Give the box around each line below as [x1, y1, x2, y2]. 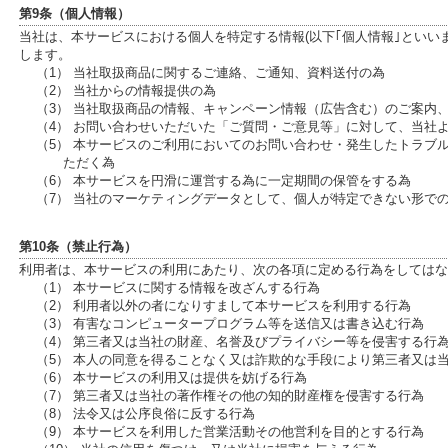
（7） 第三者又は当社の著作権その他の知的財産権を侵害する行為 [36, 388, 425, 403]
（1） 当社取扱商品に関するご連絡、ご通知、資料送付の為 [36, 65, 386, 80]
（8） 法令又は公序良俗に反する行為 [36, 406, 256, 421]
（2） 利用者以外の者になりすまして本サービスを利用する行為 [36, 298, 412, 313]
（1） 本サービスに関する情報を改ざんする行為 [36, 280, 321, 295]
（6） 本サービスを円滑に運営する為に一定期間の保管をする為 [36, 173, 412, 188]
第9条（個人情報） [19, 6, 130, 21]
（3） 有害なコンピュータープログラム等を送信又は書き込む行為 [36, 316, 425, 331]
